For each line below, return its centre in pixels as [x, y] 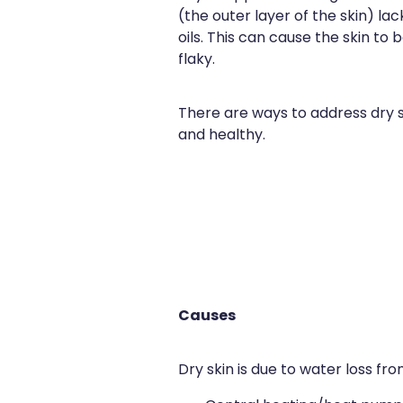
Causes [207, 317]
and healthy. [222, 136]
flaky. [197, 61]
